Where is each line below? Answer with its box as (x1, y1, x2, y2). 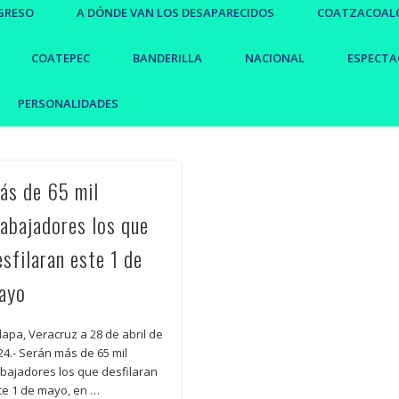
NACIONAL (245, 49, 305, 66)
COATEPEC (31, 49, 90, 66)
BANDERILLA (133, 49, 202, 66)
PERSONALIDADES (18, 94, 118, 111)
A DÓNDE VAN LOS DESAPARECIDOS (77, 4, 274, 20)
